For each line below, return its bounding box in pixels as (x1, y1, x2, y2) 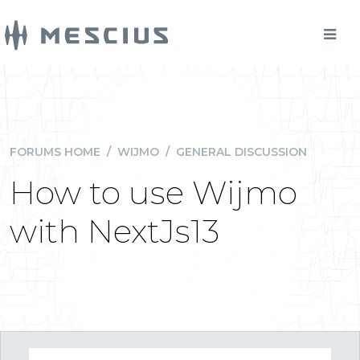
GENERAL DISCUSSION (176, 145, 307, 159)
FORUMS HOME (10, 145, 100, 159)
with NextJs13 (10, 211, 219, 251)
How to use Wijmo (10, 173, 297, 212)
